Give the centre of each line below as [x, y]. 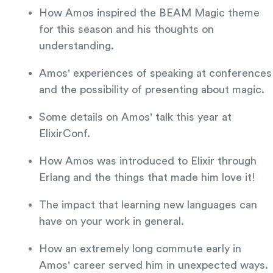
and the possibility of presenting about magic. [152, 90]
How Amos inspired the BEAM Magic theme [149, 13]
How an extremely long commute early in [140, 249]
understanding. [76, 46]
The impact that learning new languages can [148, 205]
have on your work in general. [112, 221]
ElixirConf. [65, 133]
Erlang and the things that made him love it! [147, 177]
